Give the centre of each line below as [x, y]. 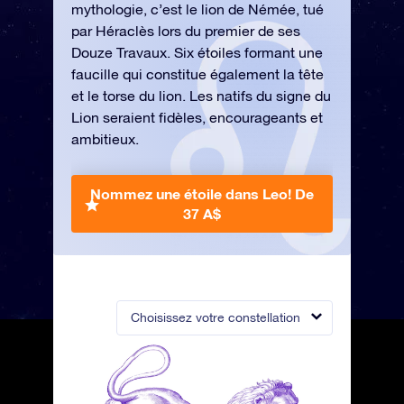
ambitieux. [105, 139]
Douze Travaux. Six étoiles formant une [197, 52]
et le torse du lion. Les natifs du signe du [201, 96]
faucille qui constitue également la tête [197, 74]
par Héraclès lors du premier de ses [186, 31]
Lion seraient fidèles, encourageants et [197, 117]
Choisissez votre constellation [216, 317]
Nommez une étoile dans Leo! [193, 193]
